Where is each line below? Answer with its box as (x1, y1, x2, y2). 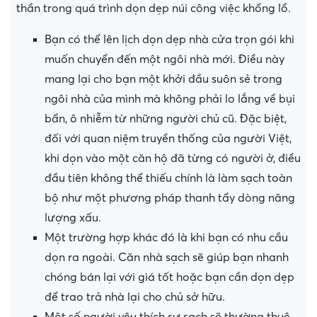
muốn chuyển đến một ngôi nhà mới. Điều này (45, 53, 284, 67)
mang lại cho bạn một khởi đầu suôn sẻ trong (45, 73, 282, 86)
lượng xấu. (45, 212, 101, 225)
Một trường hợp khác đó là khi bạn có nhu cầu (45, 231, 288, 245)
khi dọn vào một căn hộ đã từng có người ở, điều (45, 152, 301, 166)
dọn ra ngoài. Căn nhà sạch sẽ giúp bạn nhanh (45, 251, 289, 265)
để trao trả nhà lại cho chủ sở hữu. (45, 291, 231, 304)
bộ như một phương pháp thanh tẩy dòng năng (45, 192, 295, 205)
